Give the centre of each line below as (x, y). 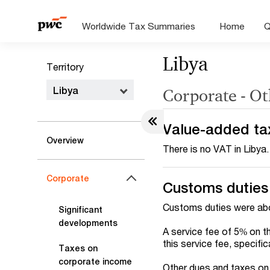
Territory (65, 67)
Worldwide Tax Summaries (139, 26)
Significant (80, 210)
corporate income (95, 262)
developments (88, 223)
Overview (65, 140)
